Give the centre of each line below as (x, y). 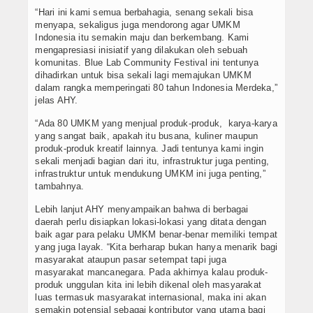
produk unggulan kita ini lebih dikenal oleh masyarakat (148, 285)
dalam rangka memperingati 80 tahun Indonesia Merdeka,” (156, 88)
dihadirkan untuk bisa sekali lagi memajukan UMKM (143, 75)
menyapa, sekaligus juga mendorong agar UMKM (138, 25)
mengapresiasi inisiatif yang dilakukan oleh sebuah (141, 50)
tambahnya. (60, 187)
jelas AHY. (57, 101)
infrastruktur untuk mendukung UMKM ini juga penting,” (150, 174)
